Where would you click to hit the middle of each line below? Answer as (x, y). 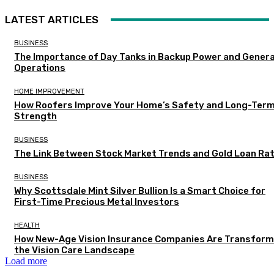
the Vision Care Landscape (74, 250)
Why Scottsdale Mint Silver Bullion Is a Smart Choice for (140, 191)
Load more (26, 261)
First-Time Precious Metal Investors (97, 202)
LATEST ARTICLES (52, 19)
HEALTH (27, 225)
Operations (40, 68)
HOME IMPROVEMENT (49, 91)
